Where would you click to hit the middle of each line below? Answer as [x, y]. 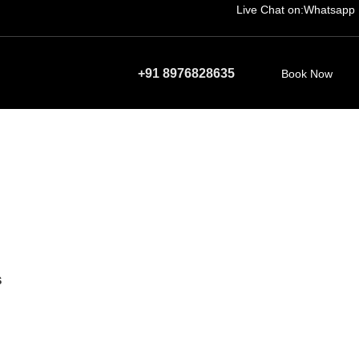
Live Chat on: [270, 10]
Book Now [307, 73]
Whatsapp [329, 10]
